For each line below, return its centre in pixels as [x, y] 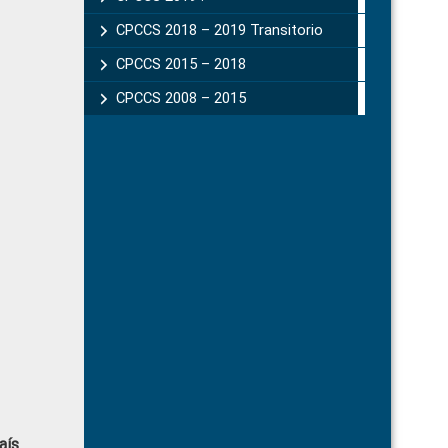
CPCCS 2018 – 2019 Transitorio [219, 30]
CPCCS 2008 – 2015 [180, 98]
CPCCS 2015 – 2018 [180, 64]
